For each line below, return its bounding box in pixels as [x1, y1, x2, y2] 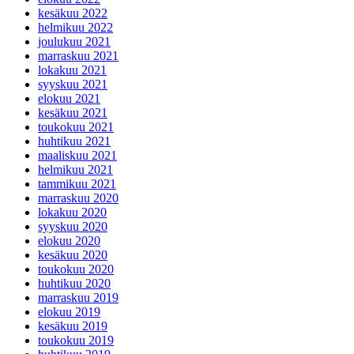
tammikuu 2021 [38, 176, 116, 190]
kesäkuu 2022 [38, 6, 107, 20]
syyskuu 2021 [38, 77, 107, 91]
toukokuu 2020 [38, 262, 114, 276]
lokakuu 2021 [38, 62, 107, 77]
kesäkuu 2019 [38, 318, 107, 333]
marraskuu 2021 [38, 48, 119, 62]
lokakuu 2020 [38, 205, 107, 219]
